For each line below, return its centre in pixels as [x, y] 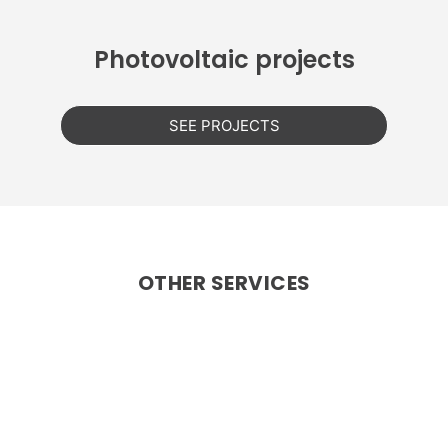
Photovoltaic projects [224, 59]
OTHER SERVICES [224, 282]
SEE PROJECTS [224, 125]
